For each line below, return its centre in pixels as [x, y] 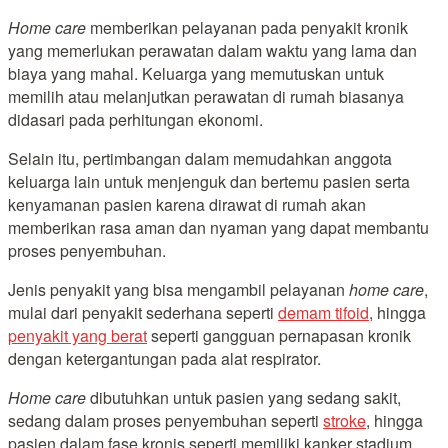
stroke [344, 420]
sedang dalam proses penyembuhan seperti [165, 420]
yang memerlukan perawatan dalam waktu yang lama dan [212, 50]
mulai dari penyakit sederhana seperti [143, 312]
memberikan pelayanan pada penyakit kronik [247, 27]
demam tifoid [323, 312]
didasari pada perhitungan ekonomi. [135, 119]
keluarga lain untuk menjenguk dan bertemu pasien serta [209, 181]
